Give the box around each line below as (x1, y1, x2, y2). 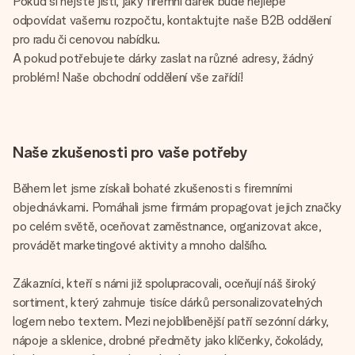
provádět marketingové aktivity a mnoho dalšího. (13, 237, 267, 253)
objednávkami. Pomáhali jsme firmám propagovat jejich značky (13, 199, 342, 215)
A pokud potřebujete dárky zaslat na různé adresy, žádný (13, 50, 314, 66)
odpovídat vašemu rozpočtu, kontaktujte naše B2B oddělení (13, 12, 332, 28)
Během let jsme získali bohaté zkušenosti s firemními (13, 180, 292, 196)
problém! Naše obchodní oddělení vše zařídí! (13, 69, 243, 85)
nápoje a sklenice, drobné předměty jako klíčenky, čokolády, (13, 332, 324, 348)
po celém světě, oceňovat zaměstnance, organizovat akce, (13, 218, 322, 234)
